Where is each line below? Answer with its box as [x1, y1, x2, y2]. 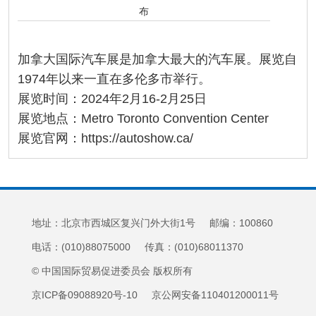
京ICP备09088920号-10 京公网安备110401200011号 [31, 289, 279, 301]
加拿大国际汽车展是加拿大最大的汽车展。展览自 [18, 52, 297, 67]
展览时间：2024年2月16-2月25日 [18, 92, 207, 107]
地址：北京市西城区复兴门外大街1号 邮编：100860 [31, 217, 273, 229]
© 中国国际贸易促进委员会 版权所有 [31, 265, 193, 277]
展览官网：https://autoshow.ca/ [18, 131, 193, 146]
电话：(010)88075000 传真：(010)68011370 [31, 241, 243, 253]
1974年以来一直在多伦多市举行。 [18, 72, 211, 87]
